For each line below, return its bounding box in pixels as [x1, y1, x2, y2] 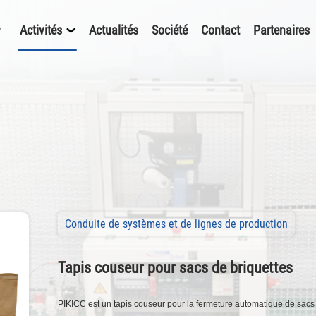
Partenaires [253, 23, 310, 38]
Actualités [88, 23, 138, 38]
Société [151, 23, 188, 38]
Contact [200, 23, 240, 38]
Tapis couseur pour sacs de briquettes [57, 258, 293, 277]
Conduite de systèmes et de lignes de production [64, 217, 288, 231]
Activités [19, 23, 65, 38]
